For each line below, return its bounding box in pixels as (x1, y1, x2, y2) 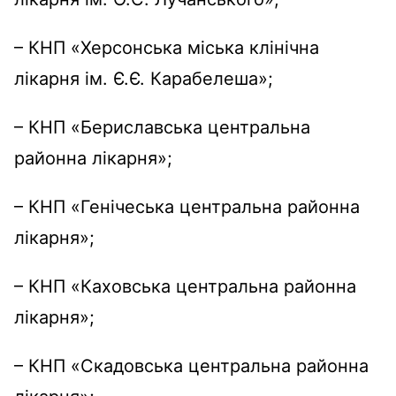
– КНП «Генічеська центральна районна (14, 196, 360, 218)
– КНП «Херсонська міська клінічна (14, 37, 319, 59)
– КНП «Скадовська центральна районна (14, 355, 369, 377)
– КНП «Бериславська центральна (14, 117, 310, 139)
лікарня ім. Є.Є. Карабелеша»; (14, 68, 273, 90)
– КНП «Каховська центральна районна (14, 276, 356, 298)
